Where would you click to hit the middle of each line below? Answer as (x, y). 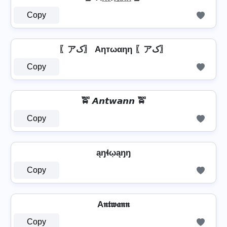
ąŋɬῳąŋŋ (113, 153)
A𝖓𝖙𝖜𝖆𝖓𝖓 (113, 204)
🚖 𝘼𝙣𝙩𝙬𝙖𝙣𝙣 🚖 (113, 101)
